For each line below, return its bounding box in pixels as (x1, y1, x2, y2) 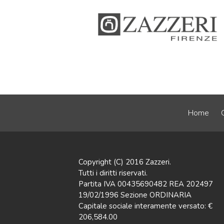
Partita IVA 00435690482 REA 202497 (78, 178, 213, 189)
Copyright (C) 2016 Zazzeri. (78, 156, 171, 167)
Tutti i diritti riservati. (78, 167, 147, 178)
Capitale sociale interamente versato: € (78, 200, 212, 211)
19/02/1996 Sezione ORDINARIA (78, 189, 191, 200)
